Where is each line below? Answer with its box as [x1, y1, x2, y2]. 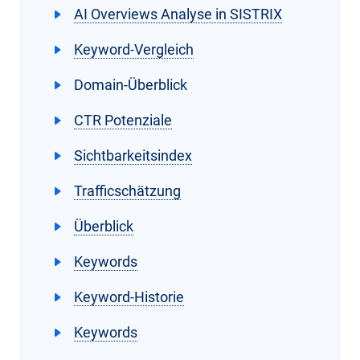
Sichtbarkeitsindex [74, 146, 192, 164]
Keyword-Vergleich [74, 40, 194, 58]
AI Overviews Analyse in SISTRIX [74, 5, 282, 22]
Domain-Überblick [74, 76, 187, 93]
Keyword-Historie [74, 288, 184, 305]
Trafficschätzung [74, 182, 181, 199]
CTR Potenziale [74, 111, 172, 129]
